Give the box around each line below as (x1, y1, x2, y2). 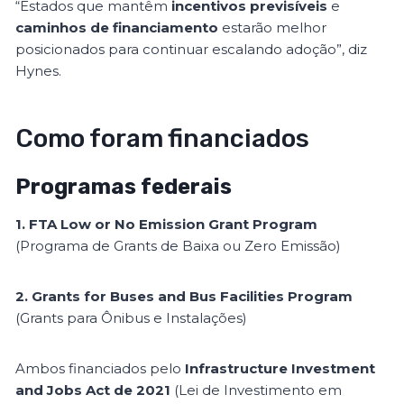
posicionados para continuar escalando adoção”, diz (15, 41, 368, 59)
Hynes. (15, 62, 62, 80)
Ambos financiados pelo (15, 360, 186, 378)
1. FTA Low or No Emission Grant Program (15, 216, 318, 234)
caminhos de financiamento (15, 19, 219, 37)
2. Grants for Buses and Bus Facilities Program (15, 288, 353, 306)
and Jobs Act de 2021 (15, 381, 171, 399)
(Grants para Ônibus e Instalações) (15, 309, 248, 327)
